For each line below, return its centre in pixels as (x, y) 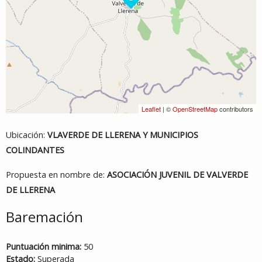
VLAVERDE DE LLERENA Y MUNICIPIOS (123, 135)
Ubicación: (27, 135)
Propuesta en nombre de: (56, 175)
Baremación (44, 217)
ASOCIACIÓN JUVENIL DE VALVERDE (177, 175)
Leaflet (151, 109)
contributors (235, 109)
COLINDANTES (35, 150)
